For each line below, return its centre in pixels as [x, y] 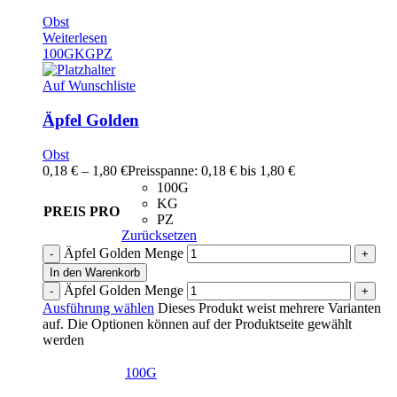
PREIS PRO [82, 211]
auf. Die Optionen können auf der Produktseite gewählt [197, 323]
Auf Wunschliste [89, 86]
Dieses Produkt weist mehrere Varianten [268, 307]
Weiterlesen [75, 38]
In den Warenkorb [95, 272]
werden [63, 339]
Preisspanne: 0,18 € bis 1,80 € [211, 170]
